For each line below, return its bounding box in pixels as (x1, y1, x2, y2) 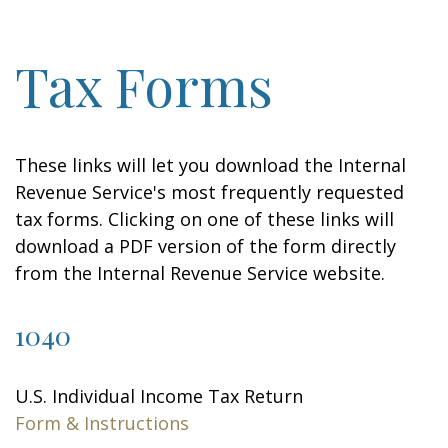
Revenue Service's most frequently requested (15, 180, 404, 204)
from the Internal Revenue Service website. (15, 261, 385, 285)
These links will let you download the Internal (15, 153, 406, 177)
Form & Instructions (15, 411, 189, 435)
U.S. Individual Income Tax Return (15, 384, 303, 408)
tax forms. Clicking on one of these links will (15, 207, 394, 231)
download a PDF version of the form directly (15, 234, 396, 258)
